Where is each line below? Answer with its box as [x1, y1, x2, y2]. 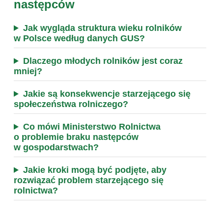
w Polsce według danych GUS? [14, 33, 145, 43]
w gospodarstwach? [14, 142, 99, 152]
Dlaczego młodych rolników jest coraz [23, 55, 183, 66]
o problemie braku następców [14, 132, 138, 142]
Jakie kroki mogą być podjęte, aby [23, 165, 166, 175]
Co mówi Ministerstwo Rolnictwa [23, 121, 161, 132]
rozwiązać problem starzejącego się [14, 175, 164, 185]
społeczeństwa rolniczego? [14, 99, 128, 109]
